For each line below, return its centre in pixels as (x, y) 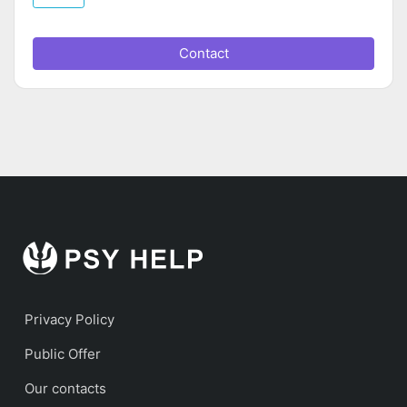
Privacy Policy (69, 319)
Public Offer (63, 353)
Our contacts (65, 388)
